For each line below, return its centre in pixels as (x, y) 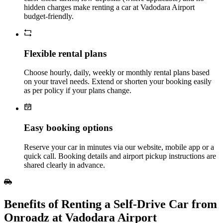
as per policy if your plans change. (78, 91)
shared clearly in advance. (64, 165)
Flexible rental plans (65, 53)
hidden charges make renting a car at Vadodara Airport (109, 7)
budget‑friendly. (49, 16)
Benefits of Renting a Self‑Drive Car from (111, 204)
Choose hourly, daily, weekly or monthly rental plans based (117, 73)
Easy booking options (68, 128)
